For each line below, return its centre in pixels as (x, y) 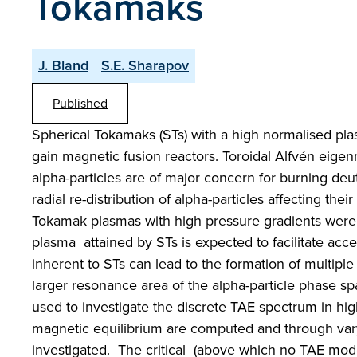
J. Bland (63, 65)
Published (80, 103)
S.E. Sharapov (145, 65)
